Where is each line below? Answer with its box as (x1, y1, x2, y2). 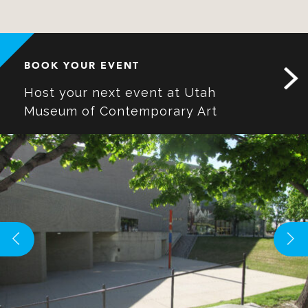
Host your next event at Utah (24, 85, 216, 100)
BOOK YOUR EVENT (24, 59, 140, 73)
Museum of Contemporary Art (24, 104, 217, 119)
